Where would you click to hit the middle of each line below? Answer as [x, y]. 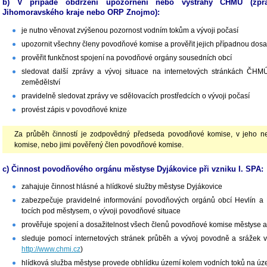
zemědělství [41, 82]
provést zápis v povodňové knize [74, 109]
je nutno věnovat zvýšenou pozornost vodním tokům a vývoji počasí [130, 30]
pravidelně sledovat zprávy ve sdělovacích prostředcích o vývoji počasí [136, 96]
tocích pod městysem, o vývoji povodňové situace [101, 211]
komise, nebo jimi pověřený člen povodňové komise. [99, 145]
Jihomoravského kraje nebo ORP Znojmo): [81, 12]
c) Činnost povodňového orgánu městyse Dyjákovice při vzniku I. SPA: [133, 169]
